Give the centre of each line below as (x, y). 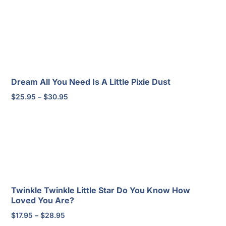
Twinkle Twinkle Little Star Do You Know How (101, 190)
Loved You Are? (43, 200)
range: (79, 107)
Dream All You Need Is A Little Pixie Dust (91, 81)
